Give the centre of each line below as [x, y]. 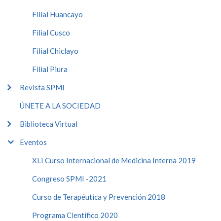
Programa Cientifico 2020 [75, 215]
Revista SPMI [42, 87]
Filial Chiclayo [55, 51]
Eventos [33, 142]
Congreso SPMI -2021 [69, 178]
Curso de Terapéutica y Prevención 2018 [99, 197]
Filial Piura [50, 69]
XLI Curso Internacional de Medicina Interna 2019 [114, 160]
